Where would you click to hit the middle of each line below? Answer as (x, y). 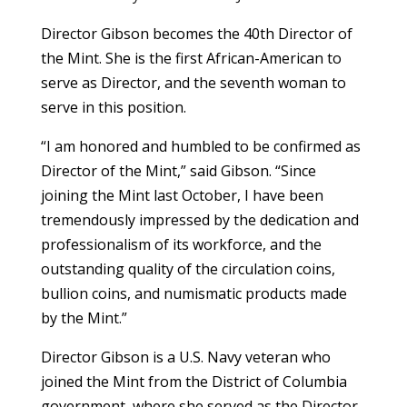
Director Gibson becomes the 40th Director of (196, 33)
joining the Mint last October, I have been (182, 195)
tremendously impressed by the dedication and (199, 219)
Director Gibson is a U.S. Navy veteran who (185, 357)
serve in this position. (113, 107)
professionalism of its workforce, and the (181, 244)
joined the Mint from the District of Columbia (194, 381)
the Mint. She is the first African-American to (191, 58)
